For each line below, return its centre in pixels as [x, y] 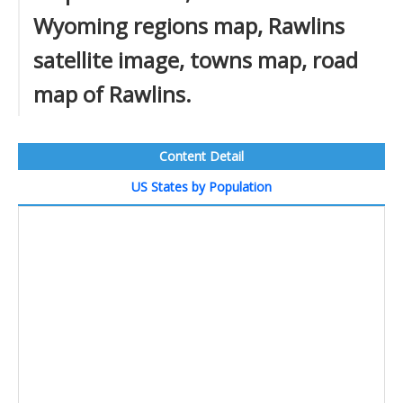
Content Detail [201, 156]
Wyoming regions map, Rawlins [189, 26]
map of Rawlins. [112, 94]
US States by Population [201, 187]
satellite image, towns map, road [196, 60]
